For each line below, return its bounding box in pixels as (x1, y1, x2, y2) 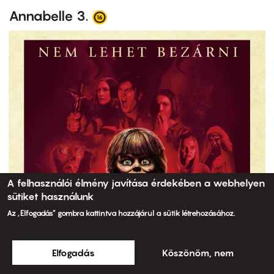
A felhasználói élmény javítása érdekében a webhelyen (7, 177, 265, 189)
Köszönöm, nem (162, 247, 234, 258)
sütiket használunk (7, 190, 95, 202)
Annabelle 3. (9, 7, 89, 24)
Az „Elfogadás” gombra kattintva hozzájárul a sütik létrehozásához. (7, 209, 235, 218)
